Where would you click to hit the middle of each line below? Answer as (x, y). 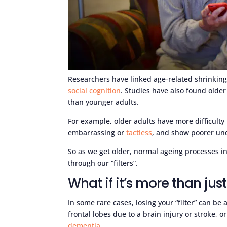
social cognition (94, 90)
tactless (139, 132)
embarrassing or (97, 132)
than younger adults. (104, 102)
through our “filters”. (103, 163)
